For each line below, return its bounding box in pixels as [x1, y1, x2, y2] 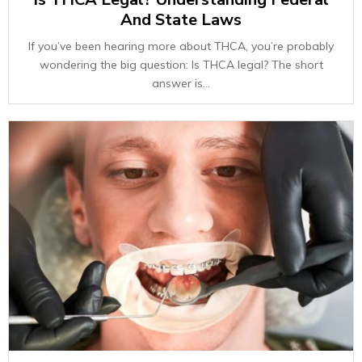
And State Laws [120, 9, 242, 31]
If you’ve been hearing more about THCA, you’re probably [28, 39, 334, 53]
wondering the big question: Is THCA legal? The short [39, 57, 323, 72]
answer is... [152, 76, 210, 90]
